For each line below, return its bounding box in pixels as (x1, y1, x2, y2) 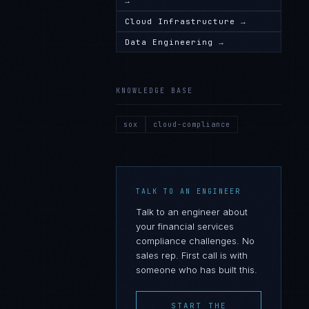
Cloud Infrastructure (125, 17, 235, 26)
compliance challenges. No (136, 235, 255, 246)
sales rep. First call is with (136, 250, 248, 261)
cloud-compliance (153, 120, 230, 129)
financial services (158, 221, 234, 232)
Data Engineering (125, 37, 213, 47)
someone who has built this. (136, 264, 257, 275)
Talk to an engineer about (136, 206, 248, 217)
